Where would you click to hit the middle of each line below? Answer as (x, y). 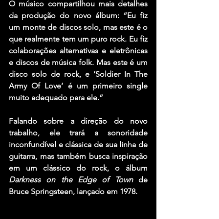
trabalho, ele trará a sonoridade (78, 132)
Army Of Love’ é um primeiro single (78, 86)
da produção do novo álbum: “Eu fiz (78, 15)
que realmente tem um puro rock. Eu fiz (78, 39)
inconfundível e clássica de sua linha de (78, 144)
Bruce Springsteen (41, 191)
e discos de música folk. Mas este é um (78, 62)
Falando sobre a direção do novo (78, 121)
